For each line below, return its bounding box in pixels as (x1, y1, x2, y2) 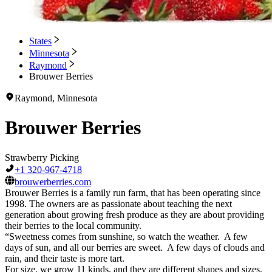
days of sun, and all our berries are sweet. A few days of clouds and (5, 242, 265, 253)
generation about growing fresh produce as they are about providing (5, 209, 264, 220)
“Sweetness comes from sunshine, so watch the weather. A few (5, 231, 248, 242)
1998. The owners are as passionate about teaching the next (5, 198, 232, 209)
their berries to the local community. (5, 220, 141, 231)
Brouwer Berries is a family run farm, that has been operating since (5, 187, 260, 198)
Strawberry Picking (5, 152, 79, 163)
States (29, 36, 52, 46)
